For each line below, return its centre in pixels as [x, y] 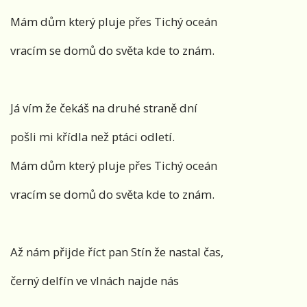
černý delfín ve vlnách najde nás [95, 281]
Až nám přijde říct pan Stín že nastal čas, [117, 252]
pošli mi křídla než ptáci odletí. [93, 137]
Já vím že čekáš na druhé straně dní [104, 108]
